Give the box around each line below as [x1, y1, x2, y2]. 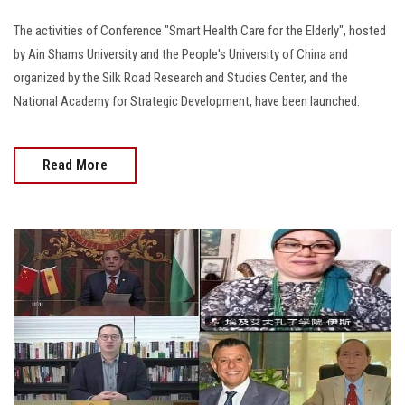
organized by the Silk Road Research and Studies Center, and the [14, 70, 348, 86]
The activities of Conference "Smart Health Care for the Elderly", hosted [14, 23, 386, 39]
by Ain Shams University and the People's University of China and [14, 46, 348, 62]
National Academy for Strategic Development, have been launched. [14, 93, 360, 109]
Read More [42, 156, 108, 174]
